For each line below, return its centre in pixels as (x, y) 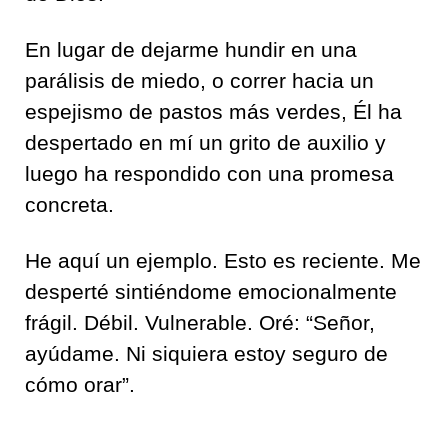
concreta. (69, 204)
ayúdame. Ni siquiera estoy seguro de (206, 353)
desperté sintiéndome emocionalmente (211, 291)
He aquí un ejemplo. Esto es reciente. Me (223, 260)
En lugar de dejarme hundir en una (191, 49)
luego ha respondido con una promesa (209, 173)
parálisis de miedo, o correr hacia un (199, 80)
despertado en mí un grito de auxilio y (205, 142)
